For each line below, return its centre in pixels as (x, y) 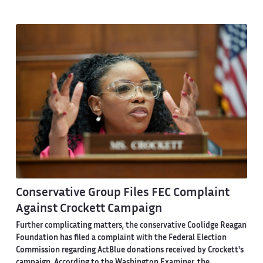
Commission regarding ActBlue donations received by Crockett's (129, 250)
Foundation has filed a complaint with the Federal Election (121, 238)
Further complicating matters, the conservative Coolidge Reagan (131, 226)
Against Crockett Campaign (89, 209)
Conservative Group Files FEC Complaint (122, 193)
